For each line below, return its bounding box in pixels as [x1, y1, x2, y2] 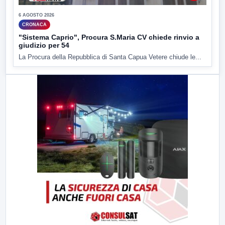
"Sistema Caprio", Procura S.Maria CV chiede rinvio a [19, 33, 199, 42]
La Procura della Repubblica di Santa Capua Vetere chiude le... [19, 53, 201, 61]
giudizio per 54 [19, 41, 69, 50]
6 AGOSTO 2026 [19, 13, 54, 18]
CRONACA [22, 22, 47, 27]
